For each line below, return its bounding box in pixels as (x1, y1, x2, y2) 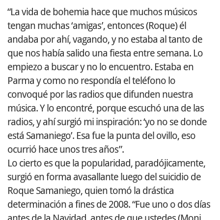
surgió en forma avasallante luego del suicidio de (7, 170, 201, 183)
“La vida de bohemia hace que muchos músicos (7, 5, 197, 18)
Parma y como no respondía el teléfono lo (7, 74, 175, 86)
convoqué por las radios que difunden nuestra (7, 88, 193, 100)
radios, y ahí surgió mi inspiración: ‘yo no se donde (7, 115, 207, 128)
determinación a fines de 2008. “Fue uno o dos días (7, 198, 210, 210)
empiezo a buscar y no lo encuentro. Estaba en (7, 60, 193, 73)
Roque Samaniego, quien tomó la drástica (7, 184, 174, 196)
